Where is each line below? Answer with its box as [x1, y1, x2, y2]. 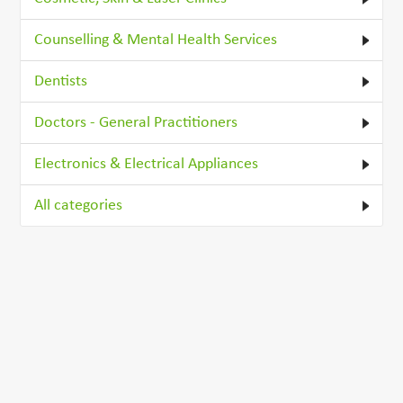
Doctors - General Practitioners [34, 113, 238, 131]
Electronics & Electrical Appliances [34, 155, 259, 173]
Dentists [34, 72, 88, 90]
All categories [34, 196, 123, 214]
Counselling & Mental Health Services [34, 31, 278, 49]
